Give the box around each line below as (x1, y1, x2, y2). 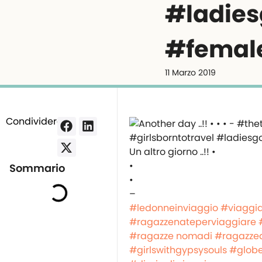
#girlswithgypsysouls (129, 243, 227, 257)
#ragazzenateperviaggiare (129, 215, 256, 229)
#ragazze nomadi (129, 229, 212, 243)
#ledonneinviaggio (129, 201, 218, 215)
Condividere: (6, 115, 64, 128)
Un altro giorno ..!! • (129, 145, 216, 158)
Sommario (9, 161, 65, 176)
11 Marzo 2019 (165, 67, 216, 78)
